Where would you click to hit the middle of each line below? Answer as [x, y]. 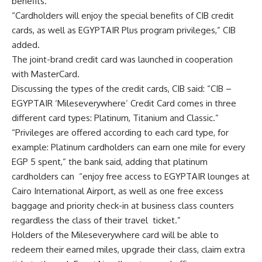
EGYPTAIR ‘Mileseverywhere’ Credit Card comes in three [124, 104]
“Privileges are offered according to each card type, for [120, 133]
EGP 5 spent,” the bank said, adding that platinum [110, 162]
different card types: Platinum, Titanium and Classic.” [115, 118]
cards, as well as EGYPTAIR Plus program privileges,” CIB [124, 30]
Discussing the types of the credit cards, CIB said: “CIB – [122, 89]
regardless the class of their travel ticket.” [96, 220]
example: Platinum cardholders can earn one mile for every [128, 147]
